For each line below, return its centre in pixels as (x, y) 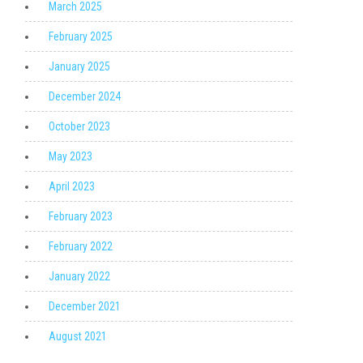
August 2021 (78, 336)
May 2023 (70, 156)
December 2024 (85, 96)
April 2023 (72, 186)
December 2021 (85, 306)
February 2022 (81, 246)
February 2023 (81, 216)
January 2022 (79, 276)
